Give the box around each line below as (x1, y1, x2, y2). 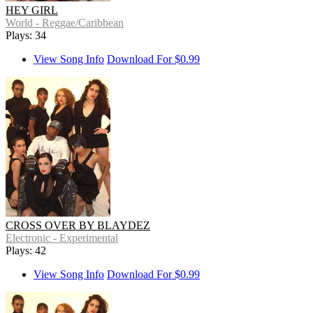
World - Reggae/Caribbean (6, 17, 124, 29)
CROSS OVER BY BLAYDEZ (6, 219, 150, 232)
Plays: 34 (6, 29, 46, 42)
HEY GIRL (6, 4, 58, 17)
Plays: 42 (6, 245, 46, 257)
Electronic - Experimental (6, 232, 118, 245)
